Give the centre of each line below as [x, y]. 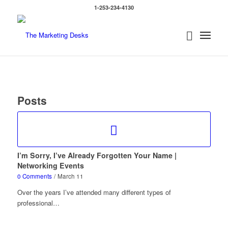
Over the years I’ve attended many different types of [94, 192]
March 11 [70, 176]
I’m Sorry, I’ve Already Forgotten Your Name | [97, 155]
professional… [38, 203]
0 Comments [34, 176]
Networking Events [50, 165]
